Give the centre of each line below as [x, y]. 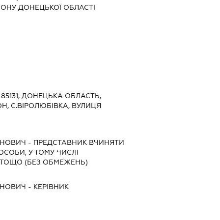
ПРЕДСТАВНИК [60, 142]
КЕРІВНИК [51, 186]
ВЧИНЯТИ [105, 142]
